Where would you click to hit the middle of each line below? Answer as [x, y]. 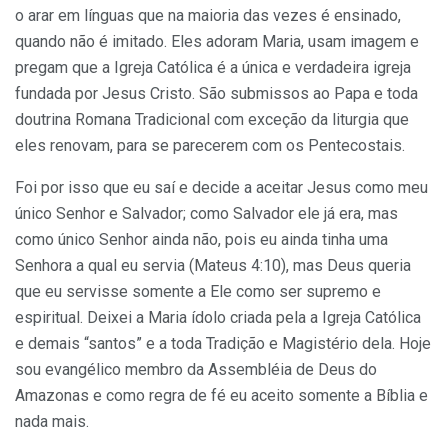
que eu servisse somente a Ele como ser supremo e [198, 291]
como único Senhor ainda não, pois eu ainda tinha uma [201, 239]
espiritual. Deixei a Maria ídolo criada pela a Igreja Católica [218, 317]
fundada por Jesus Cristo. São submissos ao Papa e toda [216, 93]
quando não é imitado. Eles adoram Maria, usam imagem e [217, 41]
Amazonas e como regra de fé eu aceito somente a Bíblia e [221, 395]
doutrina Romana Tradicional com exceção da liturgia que [212, 119]
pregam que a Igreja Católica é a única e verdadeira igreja [213, 67]
